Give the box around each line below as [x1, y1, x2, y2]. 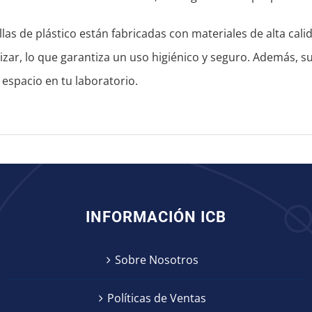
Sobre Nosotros [115, 252, 198, 268]
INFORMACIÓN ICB [86, 208, 226, 226]
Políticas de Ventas [107, 290, 206, 306]
